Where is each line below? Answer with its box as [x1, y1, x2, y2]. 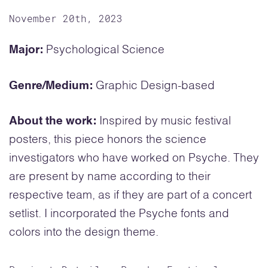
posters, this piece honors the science [9, 134, 206, 146]
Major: [9, 44, 46, 56]
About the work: [9, 115, 99, 127]
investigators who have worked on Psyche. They [9, 153, 259, 165]
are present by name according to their [9, 171, 211, 183]
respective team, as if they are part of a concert [9, 190, 252, 202]
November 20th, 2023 [9, 12, 123, 25]
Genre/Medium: [9, 80, 96, 92]
